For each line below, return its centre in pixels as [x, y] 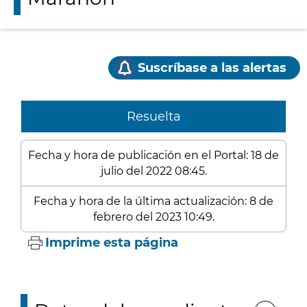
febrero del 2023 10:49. [153, 217]
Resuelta [153, 116]
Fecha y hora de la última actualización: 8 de [153, 201]
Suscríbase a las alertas [212, 68]
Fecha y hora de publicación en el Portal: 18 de [153, 155]
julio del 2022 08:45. [153, 171]
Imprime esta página [112, 243]
